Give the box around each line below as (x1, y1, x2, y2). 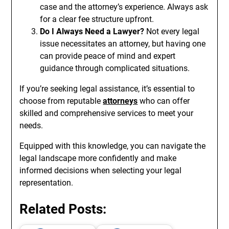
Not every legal (144, 27, 200, 36)
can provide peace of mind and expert (40, 51, 176, 61)
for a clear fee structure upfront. (40, 14, 154, 24)
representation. (19, 178, 74, 188)
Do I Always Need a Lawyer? (40, 27, 145, 36)
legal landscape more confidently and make (19, 153, 177, 163)
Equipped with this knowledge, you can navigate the (19, 141, 206, 151)
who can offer (138, 96, 190, 106)
